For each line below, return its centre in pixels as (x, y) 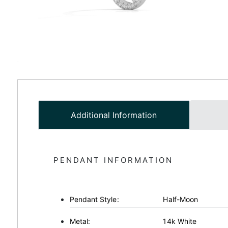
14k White (180, 221)
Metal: (80, 221)
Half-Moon (181, 199)
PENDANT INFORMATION (113, 160)
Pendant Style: (94, 199)
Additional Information (114, 115)
